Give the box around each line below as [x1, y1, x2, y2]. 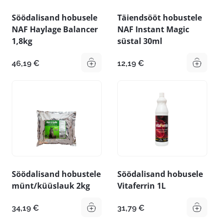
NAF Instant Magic [117, 23, 189, 35]
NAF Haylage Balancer [12, 23, 98, 35]
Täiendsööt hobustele [117, 12, 202, 23]
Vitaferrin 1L [117, 180, 166, 192]
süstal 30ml [117, 35, 162, 46]
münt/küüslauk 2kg [12, 180, 90, 192]
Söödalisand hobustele [12, 169, 101, 180]
